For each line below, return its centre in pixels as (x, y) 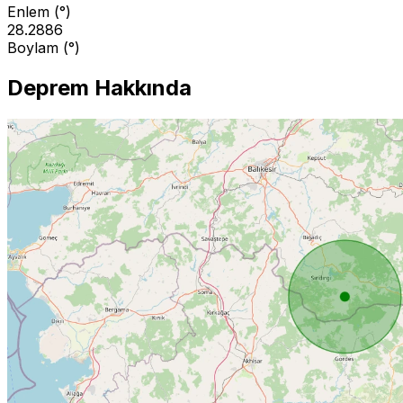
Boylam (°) (44, 47)
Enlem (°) (39, 11)
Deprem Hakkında (99, 87)
